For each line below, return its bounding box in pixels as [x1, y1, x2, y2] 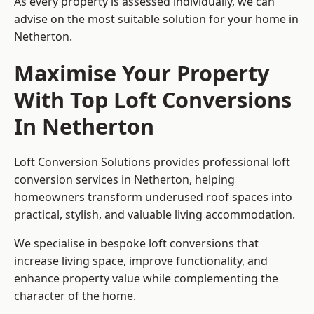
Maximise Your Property [14, 58, 269, 88]
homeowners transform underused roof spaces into [14, 189, 292, 205]
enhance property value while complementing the [14, 271, 278, 287]
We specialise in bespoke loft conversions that [14, 235, 259, 252]
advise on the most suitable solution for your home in [14, 11, 299, 27]
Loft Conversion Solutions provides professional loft [14, 154, 290, 170]
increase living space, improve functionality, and [14, 253, 268, 269]
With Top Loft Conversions [14, 85, 292, 115]
